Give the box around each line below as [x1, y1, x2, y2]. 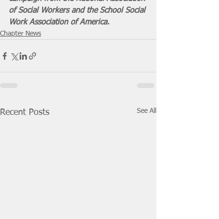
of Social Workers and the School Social [9, 7, 148, 15]
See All [137, 108, 156, 114]
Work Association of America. [9, 19, 109, 26]
